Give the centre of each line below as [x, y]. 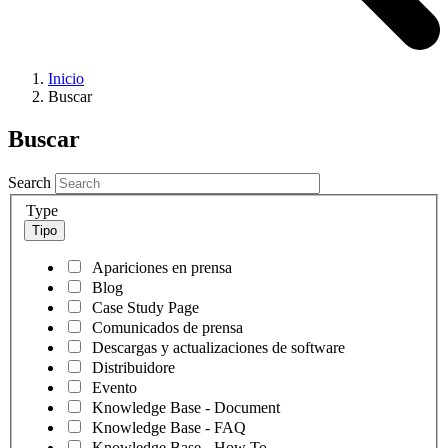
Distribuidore [133, 367]
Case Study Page [145, 307]
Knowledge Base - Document [186, 407]
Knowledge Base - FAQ [169, 427]
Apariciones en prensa [162, 267]
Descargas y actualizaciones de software [218, 347]
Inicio [66, 79]
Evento [114, 387]
